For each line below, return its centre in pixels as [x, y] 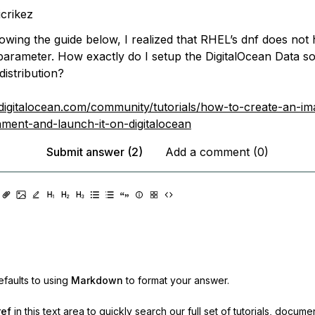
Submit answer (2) [95, 152]
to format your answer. [177, 280]
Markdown [97, 280]
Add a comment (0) [217, 152]
